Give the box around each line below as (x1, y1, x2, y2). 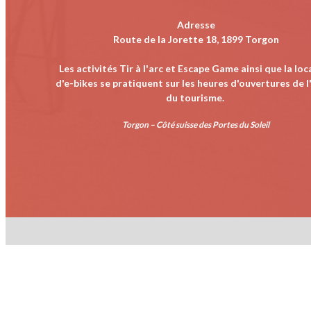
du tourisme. (165, 91, 226, 103)
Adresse (176, 18, 215, 31)
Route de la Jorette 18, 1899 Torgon (112, 33, 279, 45)
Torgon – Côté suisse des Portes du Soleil (122, 119, 269, 130)
